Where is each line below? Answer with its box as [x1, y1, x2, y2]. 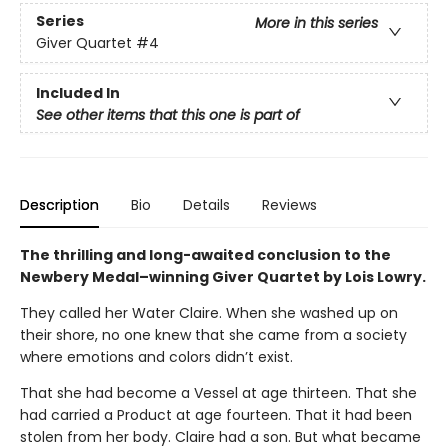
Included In [36, 82, 120, 103]
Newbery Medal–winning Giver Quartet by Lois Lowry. [20, 267, 426, 288]
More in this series [255, 13, 378, 34]
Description [20, 195, 99, 216]
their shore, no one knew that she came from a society [20, 325, 407, 346]
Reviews [262, 195, 317, 216]
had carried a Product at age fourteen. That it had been [20, 405, 412, 426]
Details [183, 195, 230, 216]
